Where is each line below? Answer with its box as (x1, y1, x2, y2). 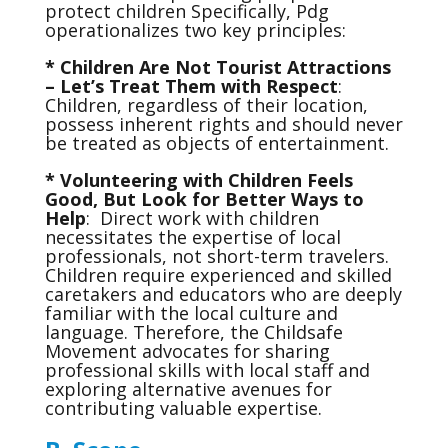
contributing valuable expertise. (44, 396, 322, 420)
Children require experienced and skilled (44, 263, 392, 287)
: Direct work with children (85, 206, 319, 230)
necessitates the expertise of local (44, 225, 341, 249)
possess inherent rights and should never (44, 112, 403, 136)
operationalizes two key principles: (44, 18, 346, 42)
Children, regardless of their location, (44, 93, 368, 117)
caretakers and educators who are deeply (44, 282, 402, 306)
